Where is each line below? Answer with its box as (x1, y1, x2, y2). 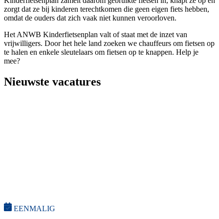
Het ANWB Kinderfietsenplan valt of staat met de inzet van (4, 30, 187, 39)
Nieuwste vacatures (4, 75, 101, 88)
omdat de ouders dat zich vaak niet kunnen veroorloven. (4, 13, 176, 22)
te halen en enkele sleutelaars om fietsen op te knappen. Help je (4, 47, 198, 56)
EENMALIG (14, 204, 55, 213)
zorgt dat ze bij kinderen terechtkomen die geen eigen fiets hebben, (4, 4, 209, 13)
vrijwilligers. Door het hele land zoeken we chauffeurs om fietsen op (4, 39, 215, 47)
